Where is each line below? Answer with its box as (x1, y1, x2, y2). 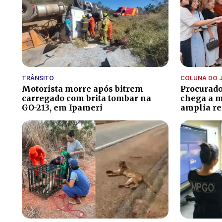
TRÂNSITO (22, 74, 54, 82)
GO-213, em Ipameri (22, 103, 103, 113)
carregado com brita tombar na (22, 93, 151, 104)
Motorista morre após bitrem (22, 84, 143, 94)
